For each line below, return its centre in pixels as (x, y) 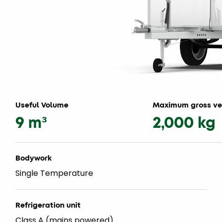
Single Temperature (54, 173)
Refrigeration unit (48, 205)
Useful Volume (42, 105)
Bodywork (33, 158)
